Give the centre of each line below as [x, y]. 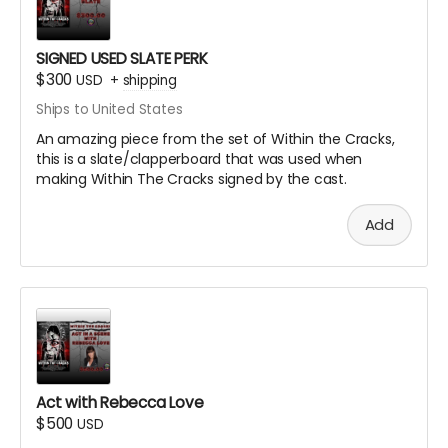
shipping [149, 81]
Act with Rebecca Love [120, 402]
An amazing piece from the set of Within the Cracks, [215, 139]
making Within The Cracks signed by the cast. [191, 179]
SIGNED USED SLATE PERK [122, 59]
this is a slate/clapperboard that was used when [199, 159]
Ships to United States [109, 110]
